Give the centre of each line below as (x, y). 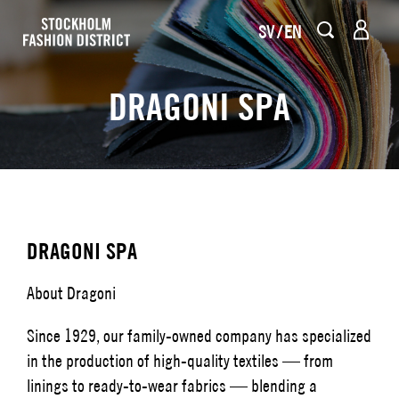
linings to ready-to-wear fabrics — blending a (172, 385)
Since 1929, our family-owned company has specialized (199, 335)
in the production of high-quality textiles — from (180, 360)
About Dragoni (71, 293)
